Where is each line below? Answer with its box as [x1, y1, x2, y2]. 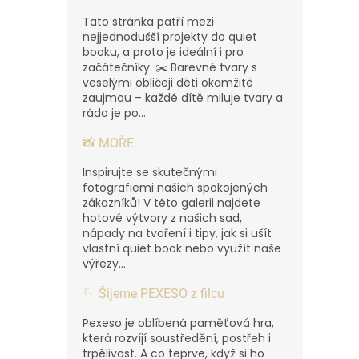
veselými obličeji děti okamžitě [83, 74, 253, 91]
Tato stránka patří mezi [83, 13, 214, 30]
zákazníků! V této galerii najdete [83, 194, 260, 211]
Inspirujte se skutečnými [83, 163, 217, 180]
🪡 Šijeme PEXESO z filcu [83, 285, 224, 301]
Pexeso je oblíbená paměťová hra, [83, 314, 274, 331]
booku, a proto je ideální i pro [83, 43, 244, 60]
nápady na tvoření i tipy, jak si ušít [83, 224, 272, 241]
